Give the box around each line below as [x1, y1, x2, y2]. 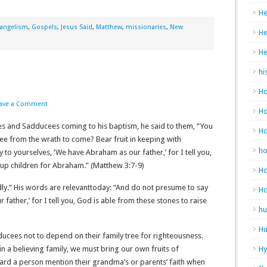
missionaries [126, 23, 166, 31]
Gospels [32, 23, 57, 31]
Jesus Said [61, 23, 92, 31]
